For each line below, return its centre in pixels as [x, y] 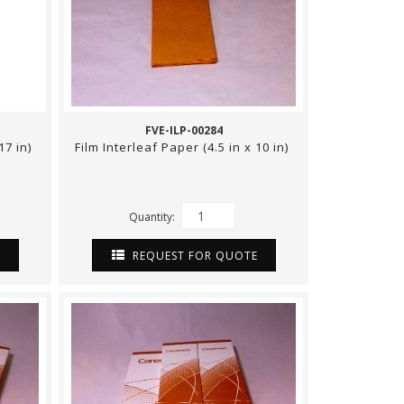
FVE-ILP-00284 [184, 130]
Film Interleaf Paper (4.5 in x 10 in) [184, 147]
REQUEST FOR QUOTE [193, 255]
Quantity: [153, 216]
